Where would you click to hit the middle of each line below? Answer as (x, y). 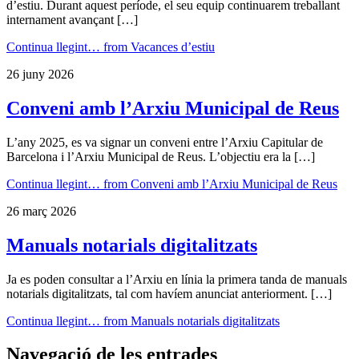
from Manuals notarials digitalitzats (190, 321)
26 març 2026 (41, 211)
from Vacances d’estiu (157, 46)
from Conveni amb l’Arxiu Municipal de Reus (219, 184)
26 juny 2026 (40, 74)
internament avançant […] (72, 19)
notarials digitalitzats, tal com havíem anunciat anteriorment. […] (169, 293)
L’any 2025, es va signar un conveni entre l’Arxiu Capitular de (165, 142)
